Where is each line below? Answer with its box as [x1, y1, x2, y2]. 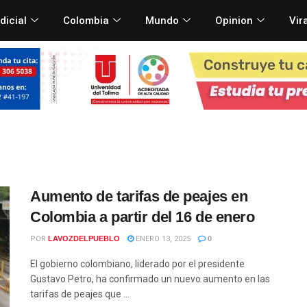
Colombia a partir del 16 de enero [30, 208, 255, 225]
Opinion [214, 14, 253, 27]
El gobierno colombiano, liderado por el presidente [30, 258, 245, 269]
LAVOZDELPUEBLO [48, 234, 120, 243]
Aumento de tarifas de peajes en [30, 187, 248, 205]
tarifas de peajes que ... [30, 288, 130, 299]
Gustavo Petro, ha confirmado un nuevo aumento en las [30, 273, 270, 284]
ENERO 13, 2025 [134, 234, 191, 243]
